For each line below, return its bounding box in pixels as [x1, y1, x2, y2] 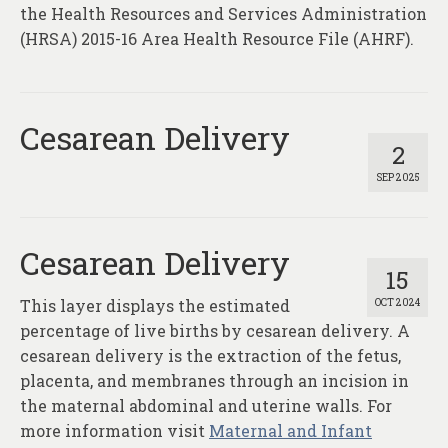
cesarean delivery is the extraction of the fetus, [20, 345, 401, 367]
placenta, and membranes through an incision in [20, 370, 409, 392]
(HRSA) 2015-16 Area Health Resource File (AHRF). [20, 28, 414, 50]
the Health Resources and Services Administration [20, 3, 427, 25]
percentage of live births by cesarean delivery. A [20, 320, 410, 342]
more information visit [20, 420, 209, 442]
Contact [45, 40, 107, 62]
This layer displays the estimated [20, 295, 290, 317]
